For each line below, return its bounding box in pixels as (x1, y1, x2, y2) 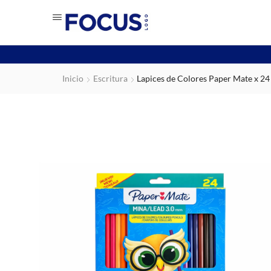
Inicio (62, 73, 83, 83)
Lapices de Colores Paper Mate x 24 (137, 73, 270, 83)
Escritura (93, 73, 128, 83)
